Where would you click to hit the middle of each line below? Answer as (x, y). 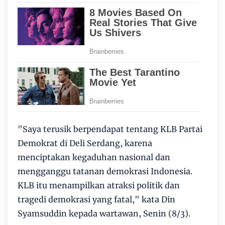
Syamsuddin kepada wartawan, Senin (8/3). (104, 213)
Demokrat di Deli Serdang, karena (85, 143)
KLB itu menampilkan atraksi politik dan (99, 185)
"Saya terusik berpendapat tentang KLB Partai (110, 129)
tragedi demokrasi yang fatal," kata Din (96, 199)
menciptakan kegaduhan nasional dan (94, 157)
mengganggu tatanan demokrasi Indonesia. (105, 171)
